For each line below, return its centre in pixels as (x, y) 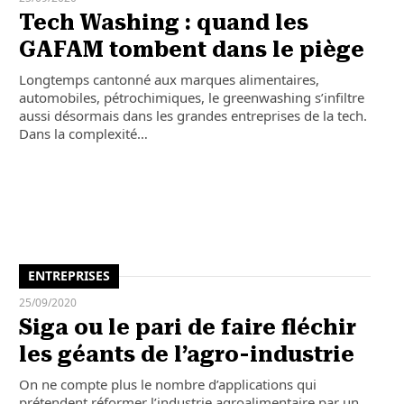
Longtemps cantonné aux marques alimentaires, (169, 80)
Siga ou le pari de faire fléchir (187, 327)
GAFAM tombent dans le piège (191, 50)
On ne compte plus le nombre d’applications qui (167, 384)
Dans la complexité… (83, 134)
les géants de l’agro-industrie (186, 354)
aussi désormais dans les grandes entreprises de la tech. (193, 116)
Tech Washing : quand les (163, 23)
